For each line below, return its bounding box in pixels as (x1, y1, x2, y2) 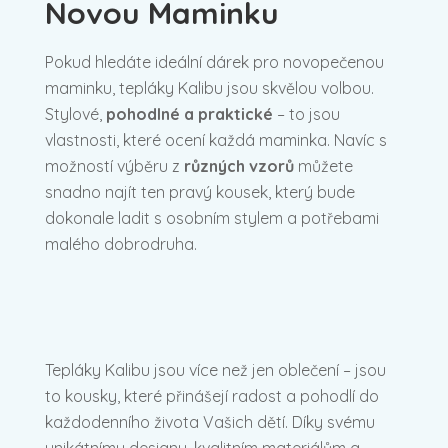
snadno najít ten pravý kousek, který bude (45, 181, 355, 202)
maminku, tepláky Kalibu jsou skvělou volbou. (45, 77, 374, 98)
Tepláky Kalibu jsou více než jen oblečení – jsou (45, 359, 386, 380)
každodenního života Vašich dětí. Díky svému (45, 411, 375, 432)
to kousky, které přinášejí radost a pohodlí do (45, 385, 379, 406)
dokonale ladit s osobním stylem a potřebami (45, 207, 379, 228)
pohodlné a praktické (106, 103, 273, 124)
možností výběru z (45, 155, 184, 176)
